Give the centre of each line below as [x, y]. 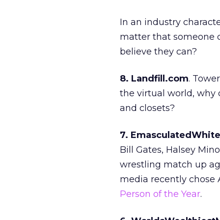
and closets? [147, 108]
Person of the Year [160, 194]
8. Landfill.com [154, 79]
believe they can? [158, 52]
